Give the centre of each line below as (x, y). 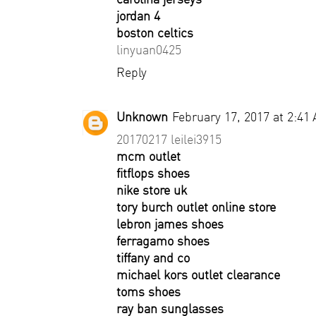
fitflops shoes (153, 173)
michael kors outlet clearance (198, 275)
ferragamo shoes (163, 241)
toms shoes (148, 292)
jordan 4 (138, 16)
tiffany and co (153, 258)
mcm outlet (148, 156)
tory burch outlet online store (196, 207)
